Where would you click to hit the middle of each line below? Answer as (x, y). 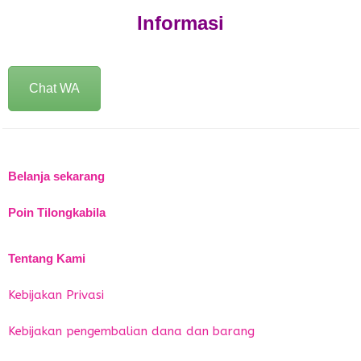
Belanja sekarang (56, 176)
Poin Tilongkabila (57, 213)
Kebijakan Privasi (56, 295)
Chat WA (54, 88)
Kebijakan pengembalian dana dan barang (131, 331)
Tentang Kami (47, 258)
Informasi (180, 23)
